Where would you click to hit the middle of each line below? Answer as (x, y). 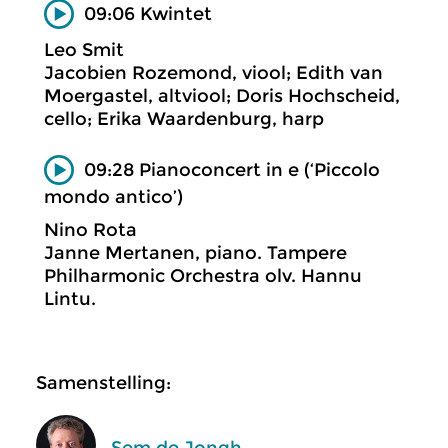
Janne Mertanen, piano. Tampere (195, 252)
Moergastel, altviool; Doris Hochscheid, (222, 96)
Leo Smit (84, 50)
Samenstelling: (103, 383)
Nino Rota (90, 229)
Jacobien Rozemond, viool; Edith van (213, 73)
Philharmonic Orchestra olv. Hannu (203, 275)
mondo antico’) (113, 196)
